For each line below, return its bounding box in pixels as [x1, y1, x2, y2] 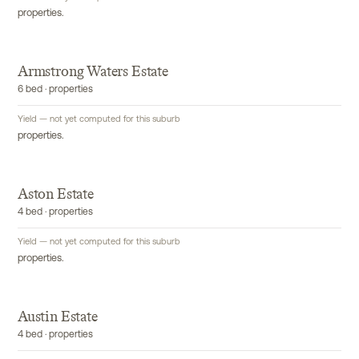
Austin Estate [18, 308, 98, 325]
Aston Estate [18, 185, 94, 203]
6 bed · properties [18, 85, 93, 95]
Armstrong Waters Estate [18, 63, 168, 80]
